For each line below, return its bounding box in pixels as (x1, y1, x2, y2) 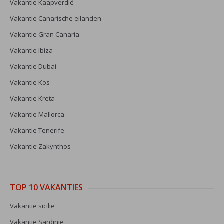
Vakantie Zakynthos (10, 142, 71, 151)
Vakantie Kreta (10, 94, 55, 103)
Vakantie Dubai (10, 62, 56, 71)
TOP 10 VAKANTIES (10, 182, 83, 193)
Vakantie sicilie (10, 201, 55, 210)
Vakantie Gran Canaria (10, 30, 79, 39)
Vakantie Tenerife (10, 126, 64, 135)
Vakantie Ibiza (10, 46, 53, 55)
